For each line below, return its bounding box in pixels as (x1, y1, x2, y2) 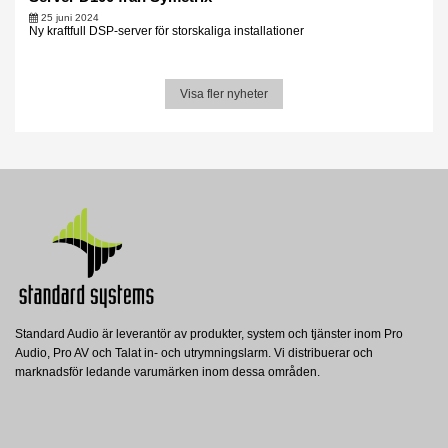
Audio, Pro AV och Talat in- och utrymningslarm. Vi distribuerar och (15, 346, 373, 361)
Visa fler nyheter (180, 86, 268, 101)
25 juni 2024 (40, 11, 99, 23)
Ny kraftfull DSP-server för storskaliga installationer (28, 23, 304, 38)
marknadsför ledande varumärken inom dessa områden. (15, 365, 320, 380)
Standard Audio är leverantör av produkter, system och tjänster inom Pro (15, 327, 403, 342)
